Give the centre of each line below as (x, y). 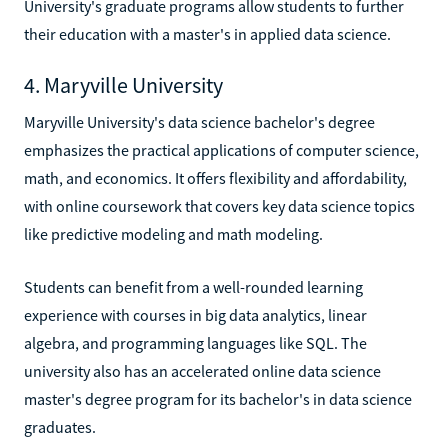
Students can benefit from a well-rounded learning (193, 286)
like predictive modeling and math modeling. (173, 233)
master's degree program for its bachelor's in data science (218, 398)
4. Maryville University (123, 84)
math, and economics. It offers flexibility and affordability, (215, 177)
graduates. (60, 426)
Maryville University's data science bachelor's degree (199, 121)
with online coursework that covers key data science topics (219, 205)
